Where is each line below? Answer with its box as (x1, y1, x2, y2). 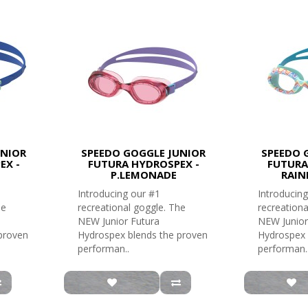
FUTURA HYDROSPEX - (87, 157, 199, 170)
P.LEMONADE (110, 168, 177, 181)
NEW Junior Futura (78, 214, 160, 228)
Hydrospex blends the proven (78, 228, 208, 241)
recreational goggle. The (78, 201, 186, 214)
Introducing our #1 (78, 187, 161, 200)
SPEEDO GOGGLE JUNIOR (81, 146, 206, 159)
